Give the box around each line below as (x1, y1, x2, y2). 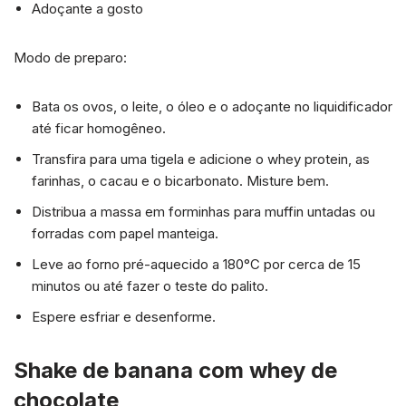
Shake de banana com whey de (14, 356, 337, 383)
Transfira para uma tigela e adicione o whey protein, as (32, 150, 370, 168)
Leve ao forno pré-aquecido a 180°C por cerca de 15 (32, 255, 361, 273)
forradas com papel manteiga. (32, 224, 218, 242)
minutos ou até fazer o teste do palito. (32, 276, 268, 295)
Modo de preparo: (14, 48, 127, 66)
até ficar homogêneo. (32, 119, 166, 137)
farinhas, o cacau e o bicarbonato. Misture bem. (32, 171, 329, 189)
